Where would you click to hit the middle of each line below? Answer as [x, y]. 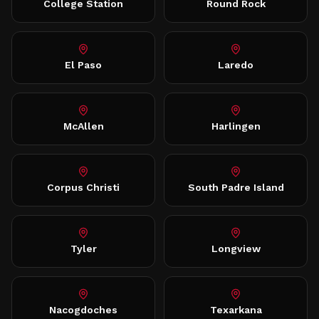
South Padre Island [236, 187]
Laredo [236, 65]
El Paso [83, 65]
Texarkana [236, 310]
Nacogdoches [83, 310]
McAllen [83, 126]
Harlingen [236, 126]
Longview [236, 249]
